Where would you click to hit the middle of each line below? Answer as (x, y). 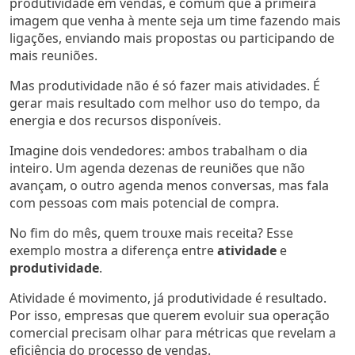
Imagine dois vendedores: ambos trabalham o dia (158, 150)
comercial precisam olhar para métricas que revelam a (173, 332)
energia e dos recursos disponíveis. (115, 120)
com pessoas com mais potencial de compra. (144, 202)
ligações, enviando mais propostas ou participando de (172, 38)
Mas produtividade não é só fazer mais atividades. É (165, 85)
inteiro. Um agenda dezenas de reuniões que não (157, 168)
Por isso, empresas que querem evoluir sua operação (170, 315)
